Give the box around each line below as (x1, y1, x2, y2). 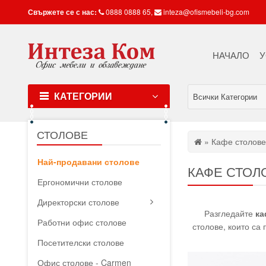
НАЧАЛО (212, 49, 249, 61)
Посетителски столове (37, 236, 125, 248)
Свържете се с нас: (28, 7, 97, 17)
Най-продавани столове (37, 156, 140, 167)
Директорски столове (37, 196, 120, 208)
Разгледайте (204, 207, 255, 219)
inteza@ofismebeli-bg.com (163, 7, 250, 17)
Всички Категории (192, 91, 257, 102)
